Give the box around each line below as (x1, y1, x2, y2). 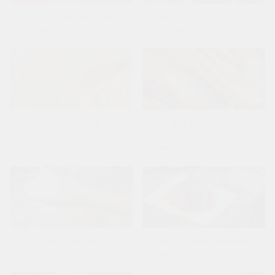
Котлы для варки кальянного (142, 235, 265, 247)
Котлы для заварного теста (10, 117, 128, 128)
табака (142, 248, 171, 260)
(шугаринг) (10, 24, 54, 36)
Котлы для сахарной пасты (10, 11, 124, 23)
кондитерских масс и (142, 130, 233, 141)
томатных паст (142, 24, 206, 36)
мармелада (142, 142, 191, 154)
